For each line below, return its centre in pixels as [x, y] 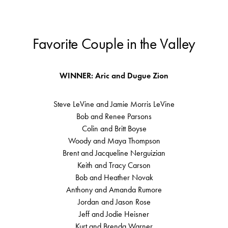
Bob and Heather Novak [114, 178]
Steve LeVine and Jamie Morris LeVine [114, 104]
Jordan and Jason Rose [114, 202]
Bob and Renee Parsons [114, 117]
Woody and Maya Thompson [114, 141]
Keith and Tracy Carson [114, 165]
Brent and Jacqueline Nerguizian [114, 153]
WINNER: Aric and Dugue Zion [114, 76]
